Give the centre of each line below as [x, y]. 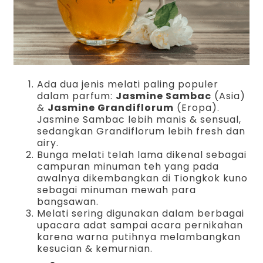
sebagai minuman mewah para [117, 190]
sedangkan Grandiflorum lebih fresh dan [141, 131]
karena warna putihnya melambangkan [139, 237]
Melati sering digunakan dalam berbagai [141, 214]
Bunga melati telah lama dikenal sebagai [142, 155]
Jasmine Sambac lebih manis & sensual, [139, 120]
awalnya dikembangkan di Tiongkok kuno [143, 178]
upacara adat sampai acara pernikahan [140, 225]
